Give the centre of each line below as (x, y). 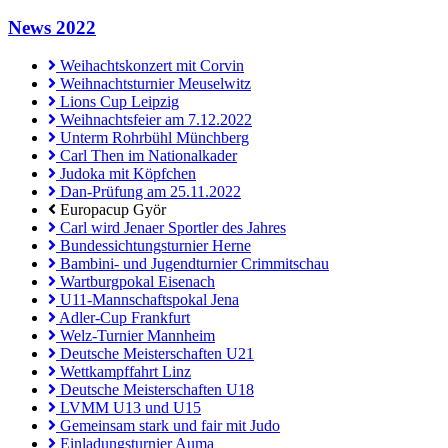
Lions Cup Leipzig (117, 102)
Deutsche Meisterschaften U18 (155, 390)
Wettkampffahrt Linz (123, 372)
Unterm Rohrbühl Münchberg (152, 138)
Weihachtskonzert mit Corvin (150, 66)
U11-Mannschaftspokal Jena (147, 300)
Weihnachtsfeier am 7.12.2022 (154, 120)
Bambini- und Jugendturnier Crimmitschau (192, 264)
